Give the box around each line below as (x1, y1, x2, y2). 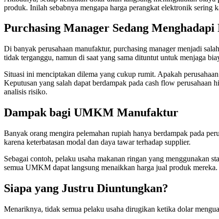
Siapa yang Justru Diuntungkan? (4, 182, 168, 195)
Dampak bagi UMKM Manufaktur (4, 106, 178, 119)
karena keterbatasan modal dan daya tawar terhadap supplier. (4, 138, 191, 147)
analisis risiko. (4, 88, 47, 96)
